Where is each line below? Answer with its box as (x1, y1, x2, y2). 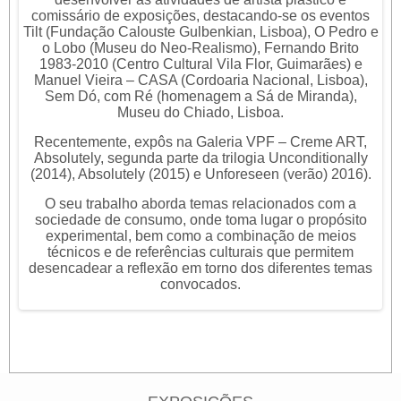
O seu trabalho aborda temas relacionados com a (45, 195, 356, 211)
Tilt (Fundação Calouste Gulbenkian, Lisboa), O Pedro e (22, 23, 379, 39)
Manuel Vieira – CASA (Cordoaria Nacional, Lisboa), (33, 72, 368, 88)
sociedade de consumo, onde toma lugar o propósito (34, 211, 367, 227)
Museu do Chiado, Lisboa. (117, 104, 284, 120)
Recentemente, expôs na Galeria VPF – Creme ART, (34, 133, 367, 149)
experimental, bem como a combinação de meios (45, 227, 356, 243)
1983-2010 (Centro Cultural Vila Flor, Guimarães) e (38, 55, 363, 72)
